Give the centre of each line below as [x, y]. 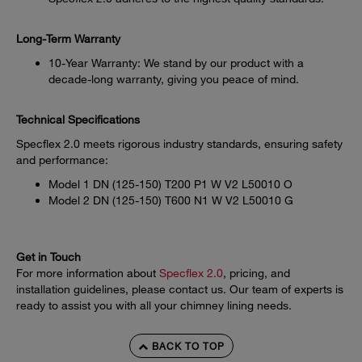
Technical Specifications [78, 120]
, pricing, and [257, 273]
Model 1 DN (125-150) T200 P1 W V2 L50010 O [170, 184]
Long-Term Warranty [68, 39]
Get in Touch [48, 257]
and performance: [62, 160]
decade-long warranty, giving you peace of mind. [174, 79]
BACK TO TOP [186, 346]
